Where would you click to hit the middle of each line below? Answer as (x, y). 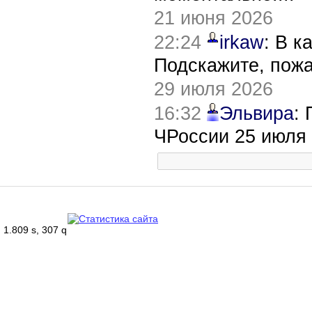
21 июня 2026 (213, 18)
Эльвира (257, 113)
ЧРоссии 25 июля (230, 136)
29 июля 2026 (213, 89)
